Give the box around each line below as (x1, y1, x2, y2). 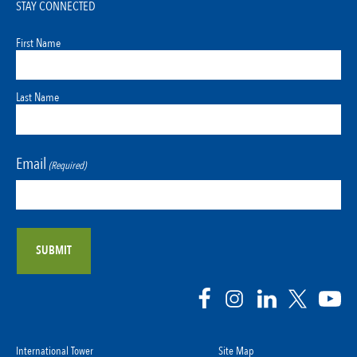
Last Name (16, 89, 59, 106)
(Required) (49, 158, 87, 173)
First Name (16, 34, 61, 51)
